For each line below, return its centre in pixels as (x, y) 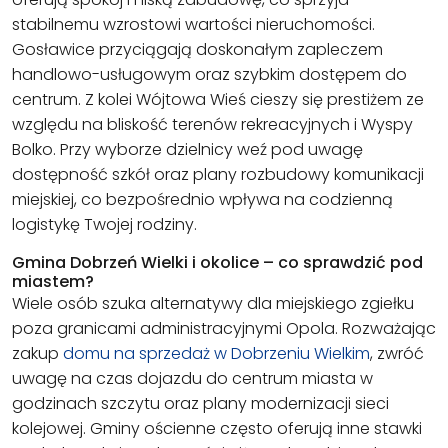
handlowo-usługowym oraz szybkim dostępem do (209, 75)
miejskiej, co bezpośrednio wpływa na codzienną (202, 200)
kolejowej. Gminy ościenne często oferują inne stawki (217, 429)
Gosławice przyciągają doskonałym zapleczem (197, 50)
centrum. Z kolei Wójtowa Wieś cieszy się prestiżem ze (218, 100)
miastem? (53, 282)
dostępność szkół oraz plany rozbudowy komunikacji (218, 175)
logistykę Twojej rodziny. (104, 225)
